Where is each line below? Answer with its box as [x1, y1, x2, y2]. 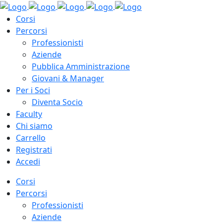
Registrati [16, 144, 52, 155]
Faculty [16, 108, 42, 119]
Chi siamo [16, 120, 53, 131]
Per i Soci [16, 84, 50, 96]
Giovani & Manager [32, 72, 104, 84]
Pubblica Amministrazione [32, 60, 130, 72]
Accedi [16, 156, 40, 167]
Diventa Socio [32, 96, 83, 108]
